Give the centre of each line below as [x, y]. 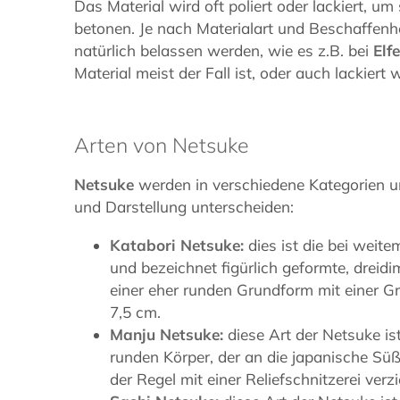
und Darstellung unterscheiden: [184, 207]
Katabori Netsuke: [179, 245]
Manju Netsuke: [169, 334]
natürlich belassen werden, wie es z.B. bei [224, 51]
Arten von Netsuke [162, 146]
